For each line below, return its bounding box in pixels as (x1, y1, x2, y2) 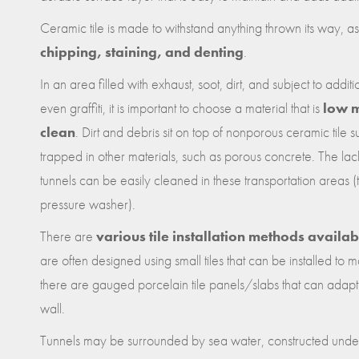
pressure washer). (40, 194, 135, 213)
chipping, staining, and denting (40, 42, 244, 61)
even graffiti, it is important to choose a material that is (40, 98, 323, 117)
